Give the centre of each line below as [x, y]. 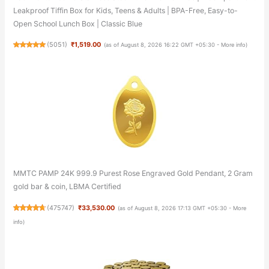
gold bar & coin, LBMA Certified [67, 187]
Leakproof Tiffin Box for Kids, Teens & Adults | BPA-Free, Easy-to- [125, 10]
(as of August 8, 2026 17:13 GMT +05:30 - [175, 208]
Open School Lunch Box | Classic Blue [77, 23]
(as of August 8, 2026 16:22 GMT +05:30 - [162, 45]
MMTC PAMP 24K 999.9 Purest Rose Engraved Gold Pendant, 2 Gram [133, 174]
